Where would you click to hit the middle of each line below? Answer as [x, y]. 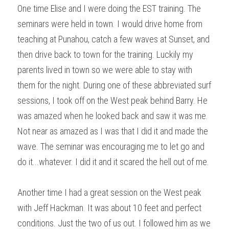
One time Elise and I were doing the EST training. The [109, 8]
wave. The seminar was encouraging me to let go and [111, 146]
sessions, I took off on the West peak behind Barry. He [112, 100]
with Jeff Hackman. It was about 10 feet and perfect [109, 208]
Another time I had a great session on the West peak [109, 192]
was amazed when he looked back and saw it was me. [113, 116]
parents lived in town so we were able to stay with [105, 70]
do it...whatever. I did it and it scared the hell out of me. [113, 162]
